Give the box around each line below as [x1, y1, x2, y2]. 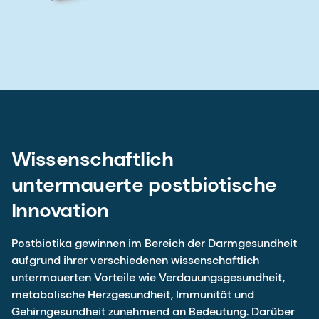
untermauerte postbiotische [11, 172, 277, 199]
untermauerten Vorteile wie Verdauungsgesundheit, [11, 270, 285, 286]
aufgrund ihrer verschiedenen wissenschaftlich [11, 253, 259, 268]
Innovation [11, 197, 109, 224]
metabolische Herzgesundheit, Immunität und [11, 287, 254, 303]
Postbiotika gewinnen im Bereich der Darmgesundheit [11, 236, 297, 251]
